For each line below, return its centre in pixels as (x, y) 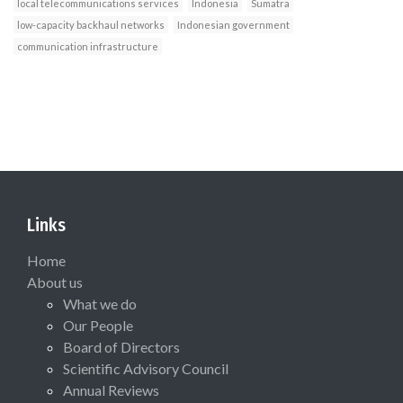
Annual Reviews (111, 390)
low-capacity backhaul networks (91, 25)
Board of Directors (121, 347)
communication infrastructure (88, 47)
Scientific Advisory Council (146, 369)
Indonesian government (233, 25)
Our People (98, 326)
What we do (100, 304)
